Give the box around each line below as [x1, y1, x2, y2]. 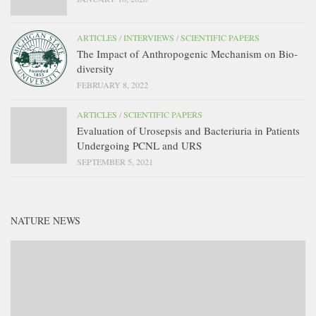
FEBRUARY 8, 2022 [77, 78, 148, 90]
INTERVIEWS [123, 31, 174, 43]
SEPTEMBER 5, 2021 [77, 155, 153, 167]
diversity [77, 61, 114, 75]
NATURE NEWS [11, 213, 80, 227]
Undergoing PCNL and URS [77, 138, 202, 152]
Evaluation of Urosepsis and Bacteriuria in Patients [77, 123, 300, 138]
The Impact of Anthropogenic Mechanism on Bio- [77, 46, 298, 61]
